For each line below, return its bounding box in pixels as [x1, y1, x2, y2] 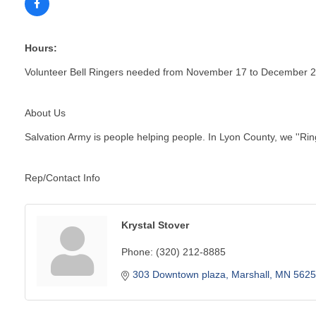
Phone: [121, 245, 153, 257]
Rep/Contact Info [25, 171, 100, 183]
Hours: [25, 42, 57, 54]
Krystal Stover [121, 219, 189, 231]
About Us [25, 107, 66, 119]
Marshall [231, 268, 269, 280]
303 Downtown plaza [133, 268, 226, 280]
